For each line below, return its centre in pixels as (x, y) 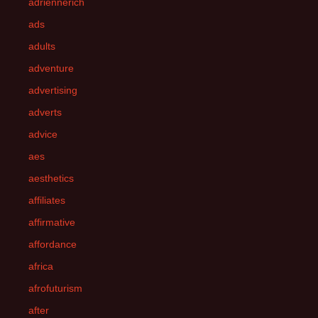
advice (43, 134)
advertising (53, 90)
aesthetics (51, 178)
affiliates (47, 200)
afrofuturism (55, 288)
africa (41, 266)
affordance (53, 244)
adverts (45, 112)
